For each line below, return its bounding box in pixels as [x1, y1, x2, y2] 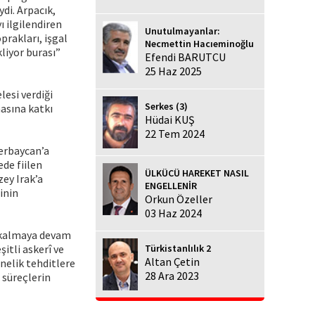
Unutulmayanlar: [145, 24, 220, 37]
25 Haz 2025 [145, 63, 202, 78]
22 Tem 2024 [145, 126, 205, 141]
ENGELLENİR [145, 179, 197, 193]
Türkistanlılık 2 [145, 242, 211, 255]
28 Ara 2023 [145, 269, 199, 283]
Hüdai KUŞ [145, 112, 195, 127]
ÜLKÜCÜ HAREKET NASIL [145, 167, 249, 180]
